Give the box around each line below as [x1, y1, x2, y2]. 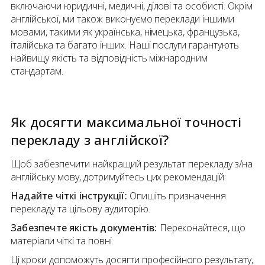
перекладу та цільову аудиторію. [11, 202, 150, 216]
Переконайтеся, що [157, 221, 246, 235]
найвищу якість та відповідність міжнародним [11, 51, 208, 65]
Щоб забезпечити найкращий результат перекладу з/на [11, 157, 253, 171]
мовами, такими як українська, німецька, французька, [11, 25, 240, 39]
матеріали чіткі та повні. [11, 234, 114, 248]
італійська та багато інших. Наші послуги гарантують [11, 38, 240, 52]
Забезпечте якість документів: [11, 221, 157, 235]
